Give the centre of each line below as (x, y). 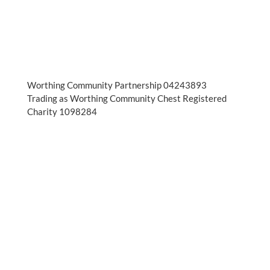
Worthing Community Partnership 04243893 (117, 85)
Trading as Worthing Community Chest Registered (127, 98)
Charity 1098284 (62, 111)
